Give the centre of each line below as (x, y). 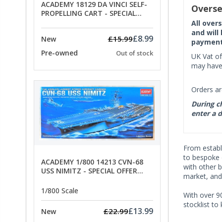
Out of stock (134, 53)
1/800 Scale (60, 190)
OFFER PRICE (62, 22)
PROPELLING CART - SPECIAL (88, 13)
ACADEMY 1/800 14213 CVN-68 (92, 162)
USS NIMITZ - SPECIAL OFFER (89, 171)
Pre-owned (59, 53)
